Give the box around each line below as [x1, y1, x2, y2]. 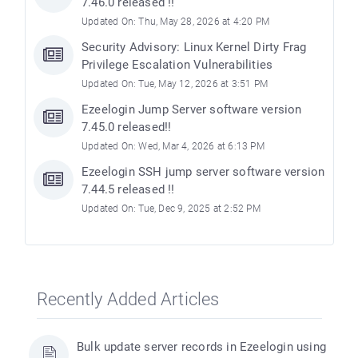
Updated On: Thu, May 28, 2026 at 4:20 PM [82, 16, 269, 27]
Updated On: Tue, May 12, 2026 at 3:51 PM [82, 78, 268, 89]
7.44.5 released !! [82, 182, 175, 197]
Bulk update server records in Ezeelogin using [77, 340, 327, 354]
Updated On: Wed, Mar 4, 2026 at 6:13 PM [82, 141, 265, 152]
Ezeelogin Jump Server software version [82, 102, 302, 117]
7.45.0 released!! [82, 120, 172, 134]
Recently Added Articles [37, 289, 220, 309]
